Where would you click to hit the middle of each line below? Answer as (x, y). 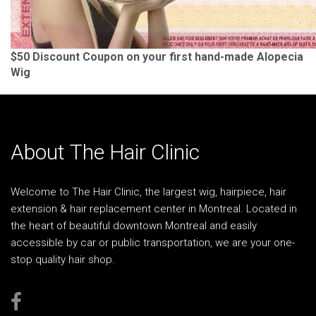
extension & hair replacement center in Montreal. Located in (154, 209)
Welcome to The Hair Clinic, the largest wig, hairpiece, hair (148, 192)
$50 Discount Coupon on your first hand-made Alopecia (157, 57)
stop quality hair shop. (63, 260)
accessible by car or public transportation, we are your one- (153, 243)
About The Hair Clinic (105, 152)
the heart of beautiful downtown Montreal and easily (134, 226)
